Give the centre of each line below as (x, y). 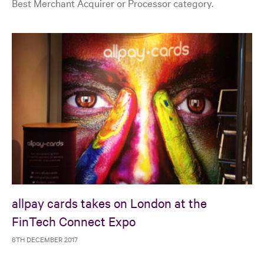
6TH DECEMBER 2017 (45, 239)
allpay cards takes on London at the (109, 202)
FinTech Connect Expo (74, 221)
